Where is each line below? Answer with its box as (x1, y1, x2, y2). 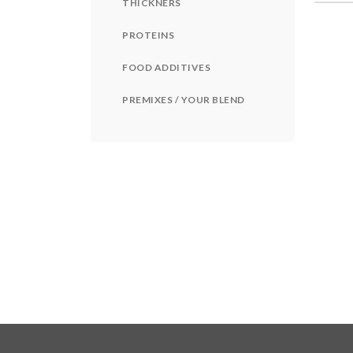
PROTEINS (122, 28, 174, 41)
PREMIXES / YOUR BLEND (122, 93, 245, 106)
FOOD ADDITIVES (122, 61, 210, 73)
